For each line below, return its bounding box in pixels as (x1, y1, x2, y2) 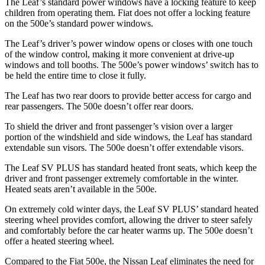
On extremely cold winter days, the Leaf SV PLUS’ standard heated (5, 204, 258, 214)
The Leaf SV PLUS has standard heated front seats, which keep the (5, 163, 257, 173)
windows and (5, 60, 57, 70)
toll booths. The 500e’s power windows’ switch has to (57, 60, 258, 70)
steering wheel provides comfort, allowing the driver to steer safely (5, 215, 253, 225)
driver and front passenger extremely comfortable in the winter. (5, 173, 238, 183)
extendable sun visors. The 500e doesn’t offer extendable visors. (5, 143, 244, 153)
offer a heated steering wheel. (5, 236, 114, 246)
